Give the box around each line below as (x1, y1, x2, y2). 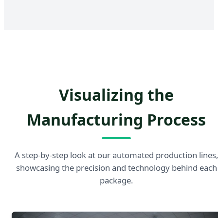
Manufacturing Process (27, 109, 206, 130)
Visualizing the (59, 84, 174, 105)
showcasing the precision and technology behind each (16, 162, 217, 173)
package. (99, 174, 133, 186)
